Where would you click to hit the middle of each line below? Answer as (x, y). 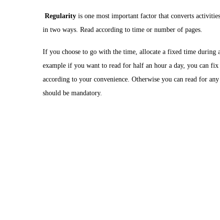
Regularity (60, 16)
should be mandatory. (72, 93)
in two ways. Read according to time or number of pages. (123, 30)
